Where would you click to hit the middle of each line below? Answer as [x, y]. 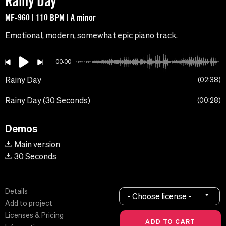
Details [16, 191]
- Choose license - [160, 196]
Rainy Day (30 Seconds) [48, 101]
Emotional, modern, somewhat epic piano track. [91, 36]
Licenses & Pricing [34, 216]
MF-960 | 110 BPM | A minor [50, 17]
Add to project [29, 204]
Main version [37, 145]
